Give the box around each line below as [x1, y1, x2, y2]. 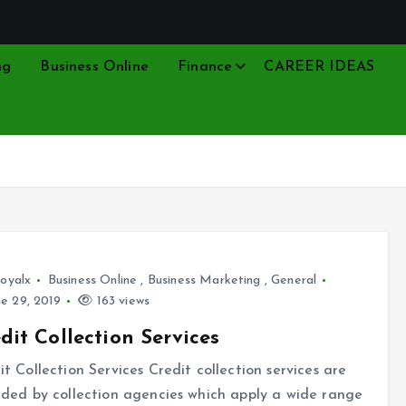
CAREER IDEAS [264, 60, 375, 74]
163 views [92, 295, 150, 308]
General [271, 274, 317, 287]
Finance [178, 60, 233, 74]
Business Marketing [147, 274, 261, 287]
